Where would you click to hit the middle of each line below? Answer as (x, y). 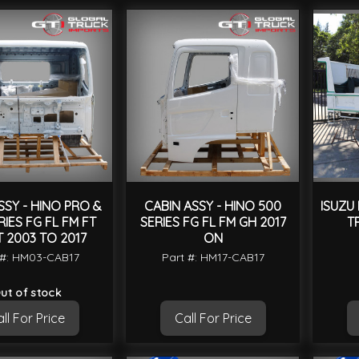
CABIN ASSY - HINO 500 (213, 206)
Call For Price (213, 319)
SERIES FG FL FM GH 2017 (213, 222)
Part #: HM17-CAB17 (213, 258)
